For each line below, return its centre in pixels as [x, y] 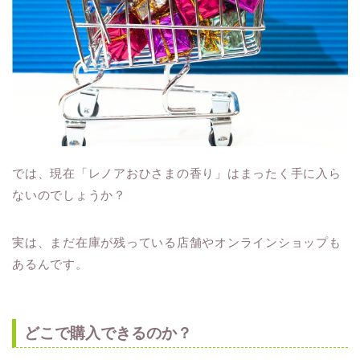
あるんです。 [50, 264]
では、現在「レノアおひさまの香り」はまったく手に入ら [177, 174]
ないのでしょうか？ [69, 195]
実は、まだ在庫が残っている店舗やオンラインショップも [177, 243]
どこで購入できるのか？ [108, 333]
